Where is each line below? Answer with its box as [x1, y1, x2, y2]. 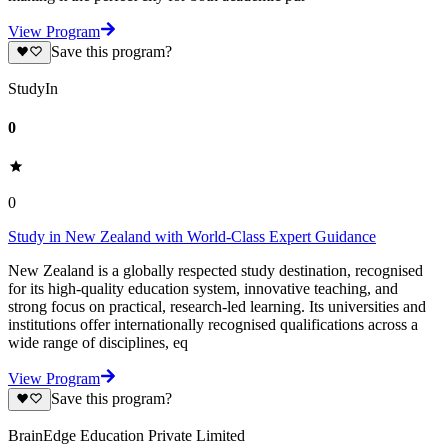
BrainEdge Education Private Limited [8, 426, 245, 444]
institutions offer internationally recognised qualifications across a [8, 316, 418, 334]
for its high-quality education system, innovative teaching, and [8, 280, 398, 298]
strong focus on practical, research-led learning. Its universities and [8, 298, 426, 316]
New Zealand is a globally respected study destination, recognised [8, 262, 423, 280]
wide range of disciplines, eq [8, 334, 188, 352]
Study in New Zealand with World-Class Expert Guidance [8, 228, 376, 246]
